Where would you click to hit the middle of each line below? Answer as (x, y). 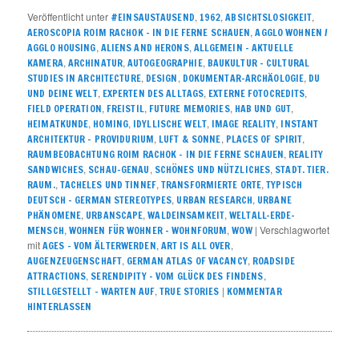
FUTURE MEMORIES (189, 109)
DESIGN (161, 79)
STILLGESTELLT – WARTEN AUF (91, 292)
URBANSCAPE (115, 216)
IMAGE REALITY (244, 124)
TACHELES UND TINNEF (108, 185)
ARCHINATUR (95, 63)
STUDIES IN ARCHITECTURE (84, 79)
